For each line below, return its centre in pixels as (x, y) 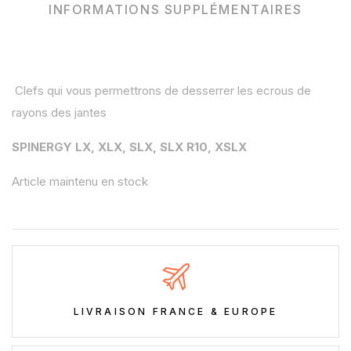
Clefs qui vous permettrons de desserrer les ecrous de (161, 91)
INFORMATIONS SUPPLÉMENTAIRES (175, 10)
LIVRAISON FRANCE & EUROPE (175, 312)
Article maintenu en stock (80, 182)
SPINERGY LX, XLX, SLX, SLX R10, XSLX (129, 147)
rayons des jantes (61, 113)
